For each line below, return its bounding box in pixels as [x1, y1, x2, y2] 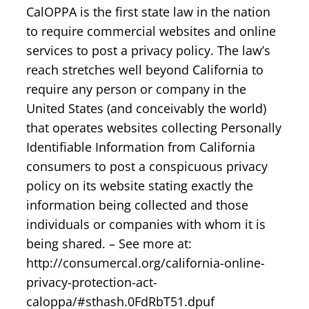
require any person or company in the [26, 80, 246, 97]
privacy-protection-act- [26, 273, 157, 290]
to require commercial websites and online [26, 22, 276, 39]
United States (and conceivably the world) [26, 99, 266, 117]
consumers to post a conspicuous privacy [26, 157, 268, 175]
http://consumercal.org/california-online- [26, 254, 265, 271]
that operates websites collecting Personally [26, 119, 281, 136]
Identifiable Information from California [26, 138, 255, 155]
